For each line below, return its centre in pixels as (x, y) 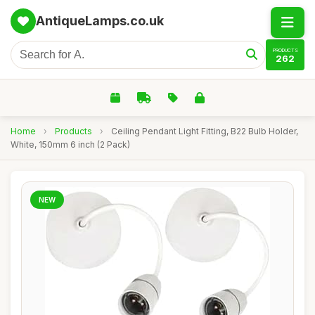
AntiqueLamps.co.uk (100, 21)
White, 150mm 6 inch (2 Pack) (70, 144)
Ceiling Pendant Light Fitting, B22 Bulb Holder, (205, 131)
